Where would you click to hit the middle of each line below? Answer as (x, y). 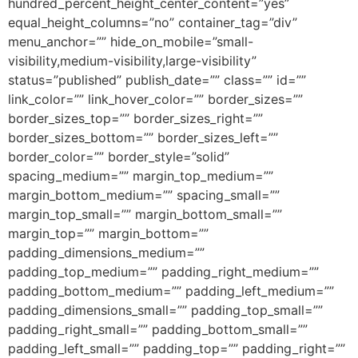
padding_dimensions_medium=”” (106, 253)
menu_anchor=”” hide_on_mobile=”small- (131, 42)
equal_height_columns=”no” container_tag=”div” (153, 22)
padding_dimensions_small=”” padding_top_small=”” (165, 310)
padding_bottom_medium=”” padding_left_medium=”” (171, 291)
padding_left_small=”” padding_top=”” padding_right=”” (177, 348)
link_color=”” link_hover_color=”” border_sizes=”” (155, 99)
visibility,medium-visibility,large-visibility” (132, 61)
